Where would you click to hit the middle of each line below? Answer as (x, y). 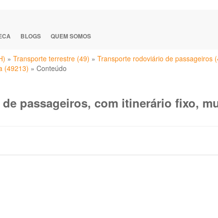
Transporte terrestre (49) (51, 58)
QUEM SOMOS (71, 36)
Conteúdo (52, 68)
